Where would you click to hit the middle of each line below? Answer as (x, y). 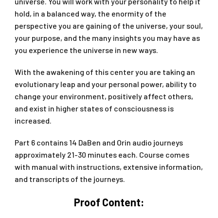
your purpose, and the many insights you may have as (107, 37)
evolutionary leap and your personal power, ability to (106, 84)
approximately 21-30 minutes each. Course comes (102, 154)
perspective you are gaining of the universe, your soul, (109, 25)
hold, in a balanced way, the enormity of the (91, 13)
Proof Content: (109, 202)
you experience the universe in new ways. (86, 50)
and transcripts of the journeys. (70, 179)
